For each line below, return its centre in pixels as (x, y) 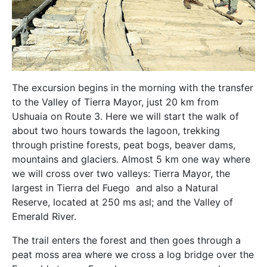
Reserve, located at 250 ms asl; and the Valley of (122, 202)
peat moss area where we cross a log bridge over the (133, 255)
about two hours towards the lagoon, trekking (116, 131)
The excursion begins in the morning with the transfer (133, 88)
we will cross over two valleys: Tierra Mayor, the (121, 174)
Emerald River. (44, 217)
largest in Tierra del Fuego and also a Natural (115, 188)
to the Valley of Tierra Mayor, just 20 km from (115, 102)
